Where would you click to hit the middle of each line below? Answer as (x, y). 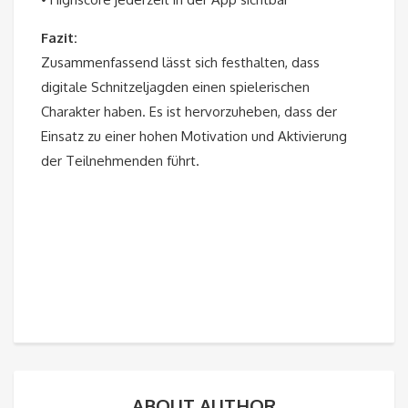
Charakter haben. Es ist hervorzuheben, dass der (189, 112)
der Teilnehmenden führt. (120, 161)
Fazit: (59, 38)
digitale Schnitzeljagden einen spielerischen (175, 87)
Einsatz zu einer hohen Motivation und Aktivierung (194, 137)
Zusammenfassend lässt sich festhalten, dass (180, 63)
